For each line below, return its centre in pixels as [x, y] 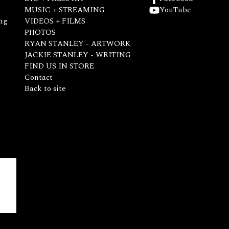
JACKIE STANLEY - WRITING [78, 55]
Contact [39, 77]
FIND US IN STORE [59, 66]
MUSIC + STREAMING [65, 10]
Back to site [45, 89]
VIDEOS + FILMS [55, 21]
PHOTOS [40, 32]
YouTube [175, 10]
